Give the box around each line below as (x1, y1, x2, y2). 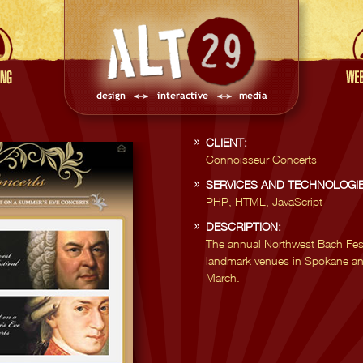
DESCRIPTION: (206, 220, 281, 233)
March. (206, 271, 240, 284)
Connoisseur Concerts (206, 152, 317, 166)
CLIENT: (206, 135, 247, 149)
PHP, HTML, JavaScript (206, 194, 322, 208)
